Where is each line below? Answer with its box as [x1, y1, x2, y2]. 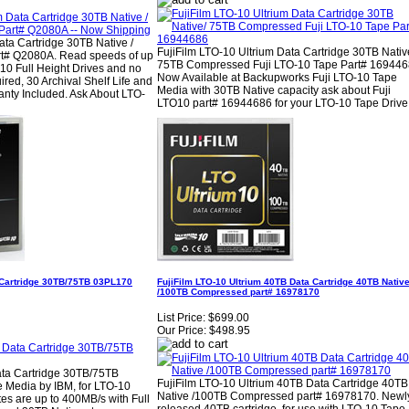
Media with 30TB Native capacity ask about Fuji [157, 84, 391, 98]
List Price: [157, 311, 205, 325]
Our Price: [157, 324, 206, 338]
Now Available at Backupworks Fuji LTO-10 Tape [157, 71, 397, 85]
